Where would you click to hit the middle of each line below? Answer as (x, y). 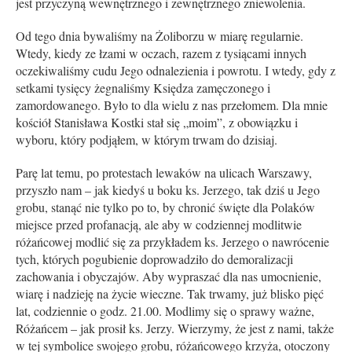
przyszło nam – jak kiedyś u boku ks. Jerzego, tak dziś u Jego (167, 189)
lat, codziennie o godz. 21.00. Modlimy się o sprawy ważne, (165, 310)
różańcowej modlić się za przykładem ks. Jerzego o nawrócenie (172, 241)
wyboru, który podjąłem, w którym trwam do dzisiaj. (146, 139)
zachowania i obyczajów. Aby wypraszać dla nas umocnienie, (168, 276)
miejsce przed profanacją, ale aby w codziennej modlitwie (158, 224)
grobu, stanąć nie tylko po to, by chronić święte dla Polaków (165, 207)
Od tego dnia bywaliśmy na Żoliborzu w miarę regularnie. (159, 35)
